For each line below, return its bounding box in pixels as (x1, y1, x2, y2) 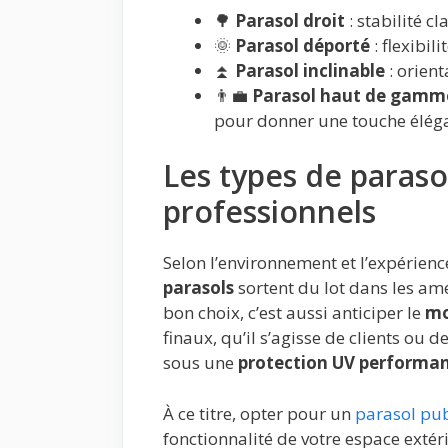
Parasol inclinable (235, 58, 385, 82)
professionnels (163, 191, 376, 233)
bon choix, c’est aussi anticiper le (163, 301, 425, 325)
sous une (163, 351, 238, 375)
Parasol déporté (235, 33, 370, 57)
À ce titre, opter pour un (163, 401, 355, 425)
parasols (163, 276, 234, 300)
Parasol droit (235, 8, 345, 32)
